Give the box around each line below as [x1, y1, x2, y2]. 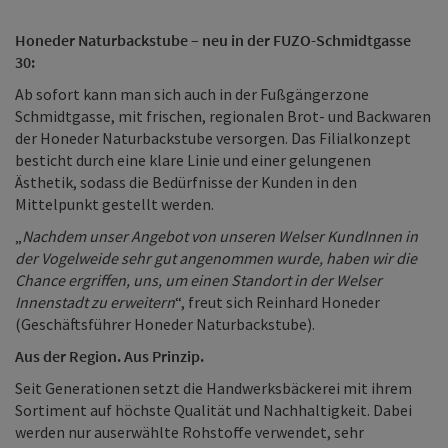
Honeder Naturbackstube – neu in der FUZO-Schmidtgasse [15, 30, 411, 50]
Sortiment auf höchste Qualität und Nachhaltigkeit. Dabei [15, 400, 412, 420]
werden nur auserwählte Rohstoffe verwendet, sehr [15, 422, 364, 442]
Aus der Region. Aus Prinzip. [15, 346, 204, 366]
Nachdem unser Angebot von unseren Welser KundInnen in [22, 226, 418, 246]
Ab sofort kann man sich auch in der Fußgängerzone [15, 84, 369, 104]
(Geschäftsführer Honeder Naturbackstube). [15, 314, 315, 334]
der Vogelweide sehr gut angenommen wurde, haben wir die [15, 248, 417, 268]
